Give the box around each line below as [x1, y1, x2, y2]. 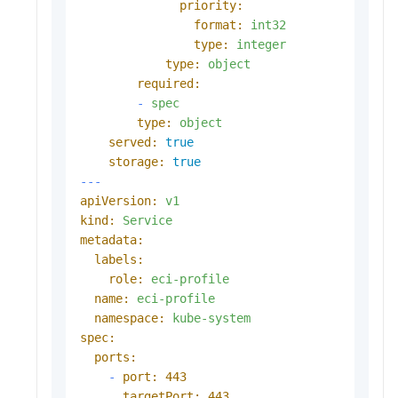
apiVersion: [80, 193, 158, 208]
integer [236, 36, 286, 52]
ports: [94, 349, 137, 364]
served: [108, 134, 158, 149]
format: [194, 17, 243, 32]
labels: [94, 251, 144, 267]
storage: [108, 154, 165, 169]
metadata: [80, 232, 144, 247]
